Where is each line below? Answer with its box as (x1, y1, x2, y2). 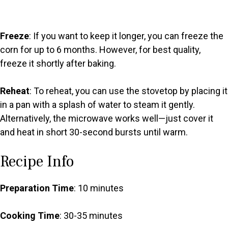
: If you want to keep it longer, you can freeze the (29, 31, 223, 42)
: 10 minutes (74, 183, 124, 194)
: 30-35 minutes (60, 210, 123, 221)
